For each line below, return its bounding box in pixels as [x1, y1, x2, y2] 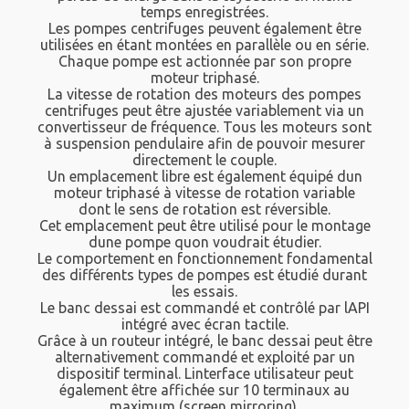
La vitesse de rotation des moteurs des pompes [47, 86, 362, 103]
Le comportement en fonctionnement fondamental [37, 250, 372, 267]
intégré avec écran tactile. [121, 316, 288, 333]
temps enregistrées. [141, 4, 268, 21]
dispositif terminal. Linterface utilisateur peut [56, 365, 353, 383]
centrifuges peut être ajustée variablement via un [45, 102, 364, 120]
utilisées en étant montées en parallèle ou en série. [40, 37, 369, 54]
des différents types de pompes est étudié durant [42, 267, 367, 284]
